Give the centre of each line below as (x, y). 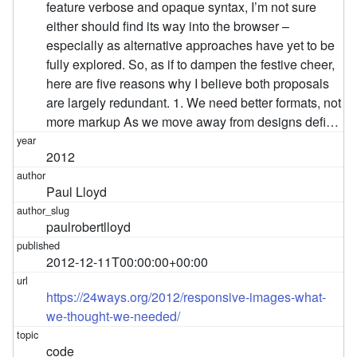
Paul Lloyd (77, 191)
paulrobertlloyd (89, 226)
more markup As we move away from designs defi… (193, 121)
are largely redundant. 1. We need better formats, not (194, 102)
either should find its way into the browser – (168, 25)
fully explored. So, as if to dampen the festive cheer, (191, 64)
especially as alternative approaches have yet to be (191, 45)
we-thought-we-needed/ (114, 316)
